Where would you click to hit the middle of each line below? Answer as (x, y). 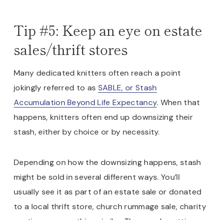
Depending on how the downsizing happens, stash (108, 163)
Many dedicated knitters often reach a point (97, 73)
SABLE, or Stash (127, 88)
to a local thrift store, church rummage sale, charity (110, 207)
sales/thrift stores (72, 49)
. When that (179, 103)
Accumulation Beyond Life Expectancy (85, 103)
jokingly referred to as (56, 88)
